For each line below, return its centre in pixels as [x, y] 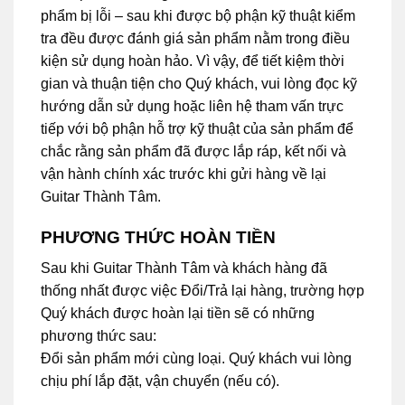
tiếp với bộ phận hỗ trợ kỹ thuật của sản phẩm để [197, 129]
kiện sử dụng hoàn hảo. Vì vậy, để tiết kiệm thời [193, 61]
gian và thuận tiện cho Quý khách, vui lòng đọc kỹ [199, 84]
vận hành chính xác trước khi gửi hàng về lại [184, 174]
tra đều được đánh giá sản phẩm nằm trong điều [195, 39]
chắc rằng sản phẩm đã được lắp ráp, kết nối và [193, 152]
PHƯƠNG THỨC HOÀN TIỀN [158, 237]
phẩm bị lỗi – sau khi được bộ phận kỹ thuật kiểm [198, 16]
